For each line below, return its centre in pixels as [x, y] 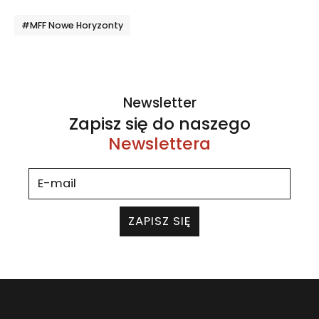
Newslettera [159, 143]
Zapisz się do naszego [159, 123]
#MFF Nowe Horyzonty [72, 25]
